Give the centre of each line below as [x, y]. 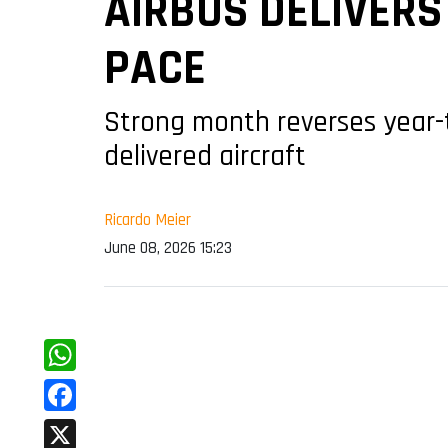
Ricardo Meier [147, 220]
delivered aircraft [205, 157]
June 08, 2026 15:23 [168, 248]
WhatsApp [83, 387]
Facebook [79, 427]
